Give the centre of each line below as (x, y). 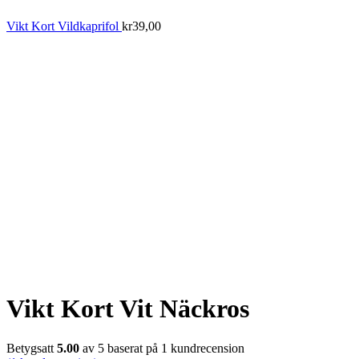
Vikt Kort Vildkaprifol (64, 26)
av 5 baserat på (120, 348)
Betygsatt (32, 348)
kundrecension (206, 348)
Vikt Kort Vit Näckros (128, 309)
